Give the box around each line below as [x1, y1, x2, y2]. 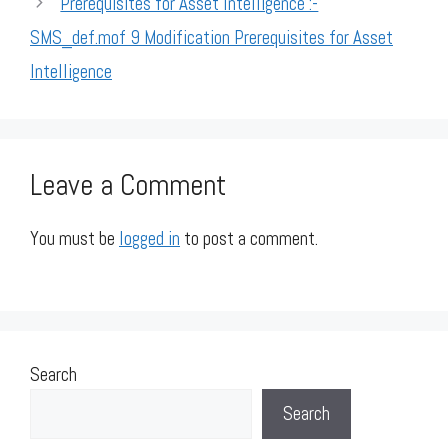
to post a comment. [180, 225, 318, 251]
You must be [30, 225, 119, 251]
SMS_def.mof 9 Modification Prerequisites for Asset [30, 24, 393, 50]
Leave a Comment [30, 166, 226, 204]
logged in [119, 225, 180, 251]
